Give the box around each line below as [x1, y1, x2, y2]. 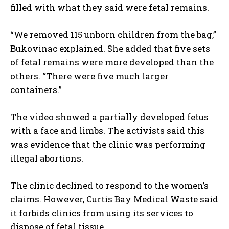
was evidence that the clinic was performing [10, 139, 205, 151]
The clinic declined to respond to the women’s [10, 179, 209, 192]
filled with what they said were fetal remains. [10, 2, 209, 14]
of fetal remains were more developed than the [10, 56, 214, 68]
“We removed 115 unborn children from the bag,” [10, 29, 216, 41]
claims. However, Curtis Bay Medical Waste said [10, 193, 218, 205]
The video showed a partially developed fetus [10, 111, 209, 123]
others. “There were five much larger [10, 70, 169, 82]
